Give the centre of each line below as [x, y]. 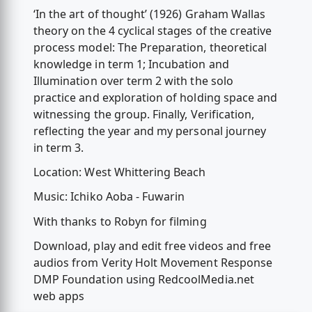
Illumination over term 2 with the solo [133, 81]
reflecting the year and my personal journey [150, 131]
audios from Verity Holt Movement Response [153, 262]
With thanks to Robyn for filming [120, 221]
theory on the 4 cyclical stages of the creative [153, 31]
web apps [59, 296]
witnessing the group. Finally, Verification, [144, 115]
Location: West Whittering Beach [119, 172]
